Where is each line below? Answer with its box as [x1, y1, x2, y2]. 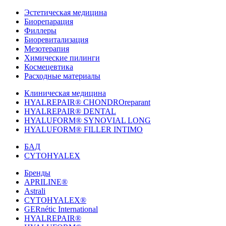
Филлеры [24, 26, 56, 35]
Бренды [24, 168, 50, 178]
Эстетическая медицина [24, 8, 107, 17]
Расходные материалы [24, 72, 100, 81]
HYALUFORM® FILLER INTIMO [24, 125, 143, 134]
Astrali [24, 187, 45, 196]
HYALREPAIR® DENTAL [24, 107, 116, 116]
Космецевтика [24, 63, 73, 72]
